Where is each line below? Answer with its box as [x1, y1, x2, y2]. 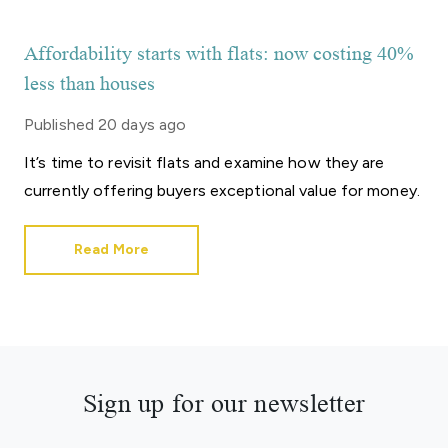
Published [24, 115, 94, 134]
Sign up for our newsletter [82, 389, 366, 418]
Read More [73, 241, 150, 258]
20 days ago [98, 115, 187, 134]
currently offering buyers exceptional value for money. [24, 181, 420, 200]
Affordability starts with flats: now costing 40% [24, 43, 414, 65]
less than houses [24, 73, 155, 95]
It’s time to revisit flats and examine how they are [24, 153, 385, 172]
